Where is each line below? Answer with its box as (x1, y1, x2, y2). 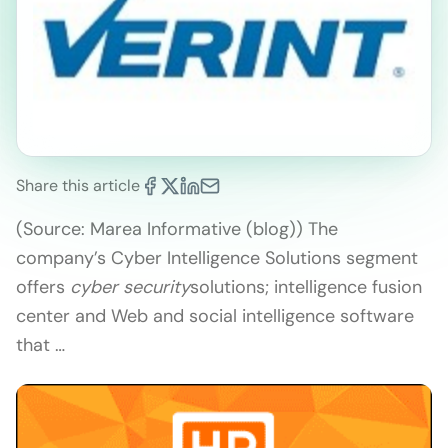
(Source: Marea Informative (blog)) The (16, 217, 338, 241)
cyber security (70, 275, 190, 299)
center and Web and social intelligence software (16, 304, 414, 328)
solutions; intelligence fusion (190, 275, 422, 299)
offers (16, 275, 70, 299)
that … (16, 333, 65, 357)
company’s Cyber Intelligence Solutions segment (16, 246, 418, 270)
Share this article (16, 175, 140, 196)
